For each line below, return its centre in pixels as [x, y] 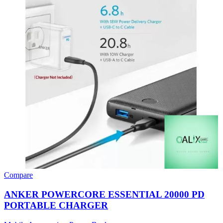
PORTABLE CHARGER [56, 205]
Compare [18, 175]
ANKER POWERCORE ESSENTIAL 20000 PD [104, 194]
